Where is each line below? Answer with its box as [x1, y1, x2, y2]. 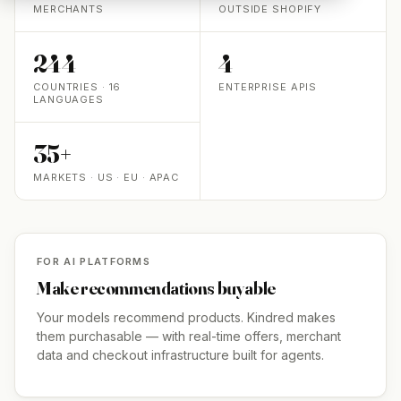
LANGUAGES [33, 93, 104, 106]
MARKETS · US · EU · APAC [33, 171, 180, 183]
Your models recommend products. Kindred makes [37, 310, 336, 325]
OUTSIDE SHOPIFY [218, 3, 322, 15]
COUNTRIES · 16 [33, 81, 122, 93]
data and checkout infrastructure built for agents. [37, 347, 324, 363]
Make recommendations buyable [37, 277, 276, 299]
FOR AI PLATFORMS [37, 255, 151, 268]
